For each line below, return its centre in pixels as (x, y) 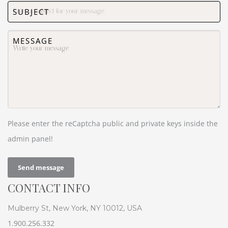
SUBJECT (31, 11)
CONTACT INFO (49, 188)
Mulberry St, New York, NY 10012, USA (75, 208)
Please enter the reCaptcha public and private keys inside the (113, 123)
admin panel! (30, 138)
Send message (41, 167)
